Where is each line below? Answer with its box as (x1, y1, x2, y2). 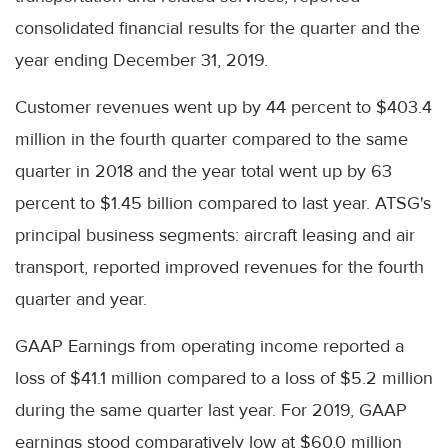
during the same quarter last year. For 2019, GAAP (15, 399, 407, 422)
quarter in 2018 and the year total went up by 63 (15, 160, 392, 183)
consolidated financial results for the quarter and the (15, 17, 420, 40)
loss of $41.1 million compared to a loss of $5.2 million (15, 367, 433, 390)
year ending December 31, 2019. (15, 49, 268, 72)
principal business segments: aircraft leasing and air (15, 224, 415, 247)
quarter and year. (15, 288, 147, 311)
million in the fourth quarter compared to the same (15, 128, 408, 151)
